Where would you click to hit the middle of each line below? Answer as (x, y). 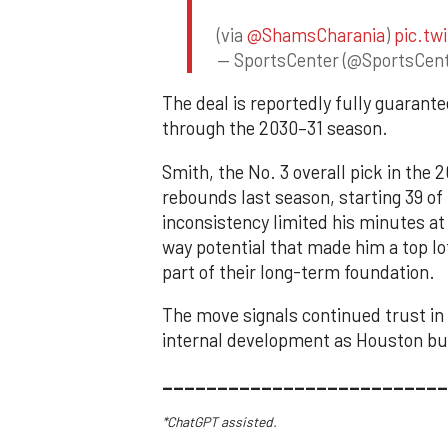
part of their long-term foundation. (298, 271)
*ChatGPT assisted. (219, 421)
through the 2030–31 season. (275, 128)
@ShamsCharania (316, 34)
